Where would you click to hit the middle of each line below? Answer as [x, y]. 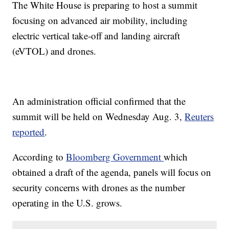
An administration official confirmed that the [99, 101]
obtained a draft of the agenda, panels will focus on [112, 172]
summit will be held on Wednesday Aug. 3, [99, 117]
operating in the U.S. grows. [67, 203]
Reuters [199, 117]
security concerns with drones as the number [99, 188]
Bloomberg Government [115, 157]
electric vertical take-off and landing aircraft [96, 36]
